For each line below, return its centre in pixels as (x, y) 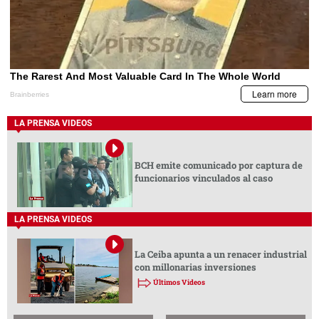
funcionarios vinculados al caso (203, 178)
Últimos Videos (179, 282)
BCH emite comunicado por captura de (218, 165)
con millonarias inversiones (195, 267)
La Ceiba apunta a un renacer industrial (220, 254)
